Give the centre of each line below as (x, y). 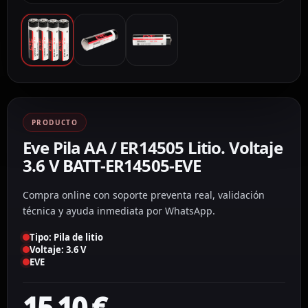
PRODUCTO (55, 122)
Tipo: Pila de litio (66, 237)
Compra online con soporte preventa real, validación (144, 195)
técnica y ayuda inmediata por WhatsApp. (119, 210)
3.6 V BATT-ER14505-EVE (112, 165)
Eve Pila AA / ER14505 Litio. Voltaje (153, 147)
